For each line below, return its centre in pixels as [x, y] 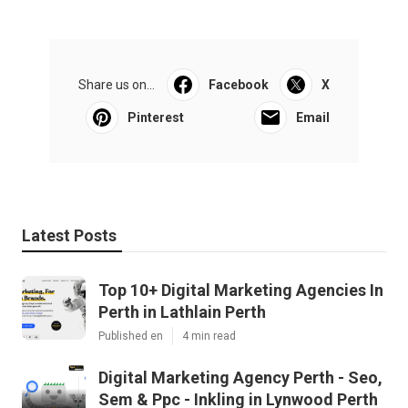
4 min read [209, 337]
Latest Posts [69, 236]
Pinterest [156, 118]
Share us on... [117, 85]
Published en [131, 337]
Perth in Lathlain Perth [182, 312]
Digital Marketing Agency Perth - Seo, [240, 378]
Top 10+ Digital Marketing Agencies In [241, 291]
